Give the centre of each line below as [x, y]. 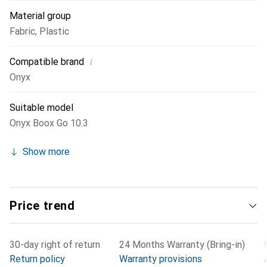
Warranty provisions [161, 259]
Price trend [42, 206]
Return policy [37, 259]
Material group [40, 16]
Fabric [22, 31]
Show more [46, 152]
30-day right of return [55, 245]
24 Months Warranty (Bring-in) [182, 245]
